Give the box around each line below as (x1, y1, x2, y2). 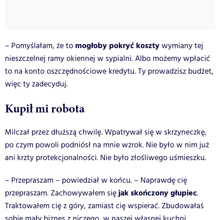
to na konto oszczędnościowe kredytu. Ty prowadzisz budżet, (5, 65, 214, 77)
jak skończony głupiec (118, 187, 197, 199)
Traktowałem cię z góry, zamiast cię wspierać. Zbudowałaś (5, 200, 204, 212)
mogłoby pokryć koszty (75, 39, 160, 52)
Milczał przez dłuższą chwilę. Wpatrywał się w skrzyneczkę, (5, 126, 207, 138)
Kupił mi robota (5, 100, 84, 117)
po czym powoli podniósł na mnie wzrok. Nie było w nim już (5, 139, 209, 151)
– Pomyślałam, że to (5, 40, 75, 52)
